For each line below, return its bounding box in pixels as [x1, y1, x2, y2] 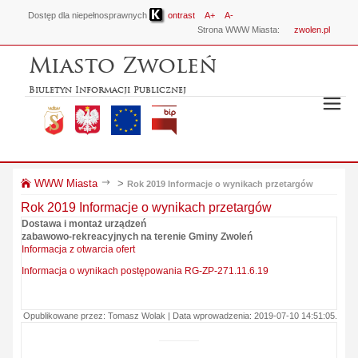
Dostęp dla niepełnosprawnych [28, 10, 149, 20]
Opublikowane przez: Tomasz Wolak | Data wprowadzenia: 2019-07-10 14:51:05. [23, 311, 337, 320]
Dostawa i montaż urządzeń [22, 218, 146, 229]
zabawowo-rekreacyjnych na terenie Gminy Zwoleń [22, 231, 253, 242]
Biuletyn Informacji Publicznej [29, 84, 186, 96]
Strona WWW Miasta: [197, 25, 282, 34]
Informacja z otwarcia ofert [22, 244, 135, 255]
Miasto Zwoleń [29, 51, 217, 79]
